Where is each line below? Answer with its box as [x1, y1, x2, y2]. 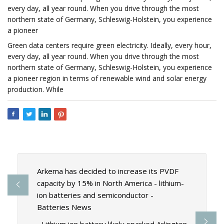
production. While [7, 84, 63, 94]
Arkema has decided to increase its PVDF [36, 166, 178, 176]
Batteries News [36, 202, 91, 212]
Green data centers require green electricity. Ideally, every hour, [7, 40, 211, 50]
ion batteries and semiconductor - [36, 190, 153, 200]
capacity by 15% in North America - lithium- [36, 178, 184, 188]
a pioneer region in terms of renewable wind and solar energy [7, 73, 206, 83]
